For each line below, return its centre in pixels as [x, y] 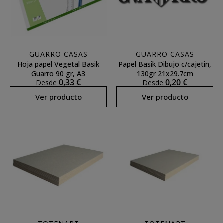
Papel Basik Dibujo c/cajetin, [165, 64]
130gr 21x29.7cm [165, 73]
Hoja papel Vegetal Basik [58, 64]
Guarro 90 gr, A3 [58, 73]
